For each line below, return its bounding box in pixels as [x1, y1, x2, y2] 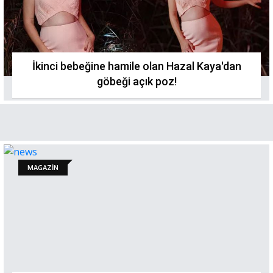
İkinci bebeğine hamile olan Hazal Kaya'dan [32, 60, 241, 73]
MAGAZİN [27, 163, 58, 172]
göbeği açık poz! [96, 75, 177, 88]
